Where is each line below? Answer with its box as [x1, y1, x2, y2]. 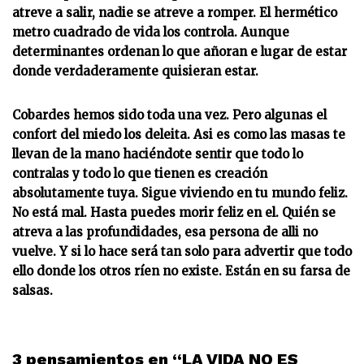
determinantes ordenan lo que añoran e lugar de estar [12, 44, 347, 59]
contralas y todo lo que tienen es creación [12, 166, 267, 181]
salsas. [12, 283, 53, 298]
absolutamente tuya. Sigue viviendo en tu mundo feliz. [12, 185, 348, 201]
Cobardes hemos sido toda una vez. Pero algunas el [12, 107, 327, 123]
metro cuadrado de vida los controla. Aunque [12, 24, 289, 40]
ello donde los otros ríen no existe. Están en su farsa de [12, 263, 350, 279]
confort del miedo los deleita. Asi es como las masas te [12, 127, 345, 142]
